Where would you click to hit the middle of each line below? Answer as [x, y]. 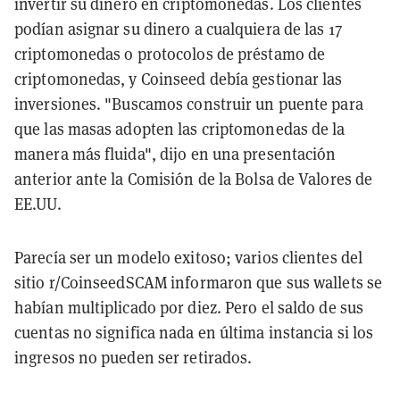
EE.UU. [38, 204]
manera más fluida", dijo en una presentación [175, 154]
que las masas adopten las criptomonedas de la [180, 129]
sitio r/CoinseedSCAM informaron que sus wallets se [199, 282]
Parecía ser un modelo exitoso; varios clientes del [189, 257]
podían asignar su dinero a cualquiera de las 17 [178, 29]
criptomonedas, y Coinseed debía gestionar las [179, 79]
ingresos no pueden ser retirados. [133, 357]
